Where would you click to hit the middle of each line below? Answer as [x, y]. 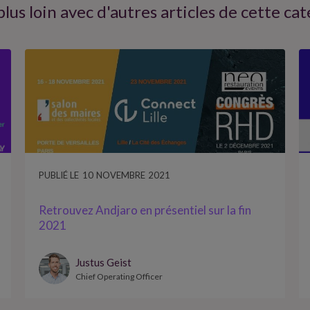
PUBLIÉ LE [58, 175]
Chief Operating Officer [119, 276]
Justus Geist [103, 262]
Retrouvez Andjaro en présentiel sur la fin [145, 210]
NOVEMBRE [120, 175]
